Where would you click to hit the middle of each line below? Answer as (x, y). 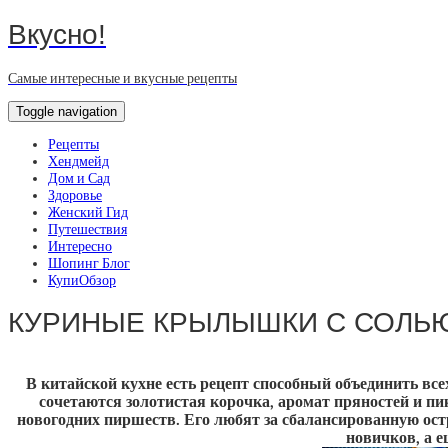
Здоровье (75, 195)
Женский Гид (88, 212)
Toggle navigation (66, 111)
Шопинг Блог (89, 263)
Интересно (80, 246)
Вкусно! (57, 34)
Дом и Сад (79, 178)
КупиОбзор (82, 280)
